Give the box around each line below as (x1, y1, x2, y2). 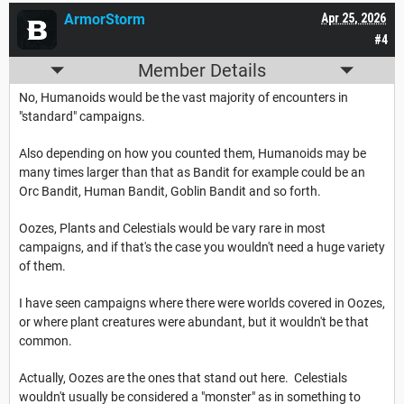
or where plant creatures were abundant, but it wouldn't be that (19, 315, 369, 330)
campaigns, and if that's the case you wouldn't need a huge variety (19, 240, 385, 255)
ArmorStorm (64, 11, 145, 29)
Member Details (138, 60, 266, 82)
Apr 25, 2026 (321, 11, 386, 26)
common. (19, 334, 72, 349)
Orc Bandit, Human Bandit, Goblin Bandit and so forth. (19, 184, 326, 199)
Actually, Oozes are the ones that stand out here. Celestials (19, 371, 347, 386)
